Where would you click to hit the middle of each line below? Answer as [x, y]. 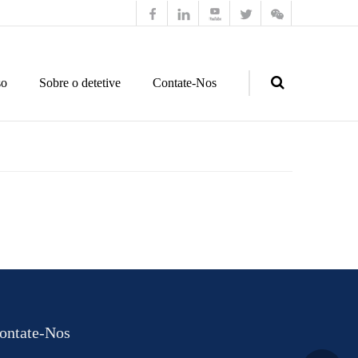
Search [233, 171]
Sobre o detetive [80, 83]
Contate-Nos [185, 83]
